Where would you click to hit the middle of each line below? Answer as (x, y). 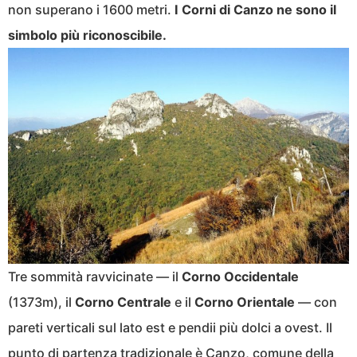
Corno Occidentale (240, 276)
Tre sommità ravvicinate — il (95, 276)
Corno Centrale (123, 302)
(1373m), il (41, 302)
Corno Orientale (245, 302)
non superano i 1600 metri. (91, 10)
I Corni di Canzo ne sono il (255, 10)
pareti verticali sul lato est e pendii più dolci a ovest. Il (170, 327)
